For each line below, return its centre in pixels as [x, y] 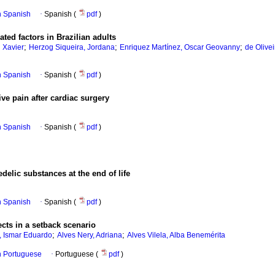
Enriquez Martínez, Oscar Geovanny [180, 48]
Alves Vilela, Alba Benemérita [176, 235]
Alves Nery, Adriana [90, 235]
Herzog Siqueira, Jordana [72, 48]
